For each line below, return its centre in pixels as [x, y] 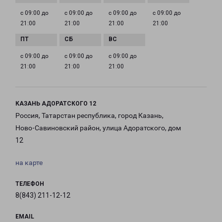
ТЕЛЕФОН [30, 184]
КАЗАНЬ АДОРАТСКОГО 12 [56, 104]
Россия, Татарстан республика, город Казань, [89, 116]
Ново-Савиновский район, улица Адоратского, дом [98, 128]
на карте [29, 163]
